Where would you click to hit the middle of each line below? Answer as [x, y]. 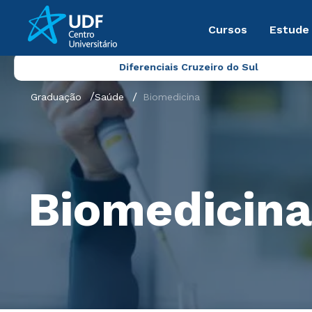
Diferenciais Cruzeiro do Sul [188, 67]
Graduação [56, 97]
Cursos [228, 29]
